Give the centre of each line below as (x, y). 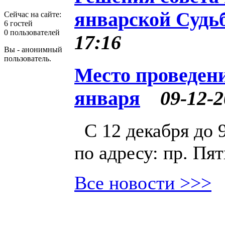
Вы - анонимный (33, 49)
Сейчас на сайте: (33, 14)
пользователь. (28, 59)
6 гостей (18, 23)
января (107, 98)
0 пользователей (32, 32)
